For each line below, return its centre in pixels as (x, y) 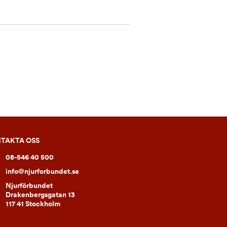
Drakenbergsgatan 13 (40, 195)
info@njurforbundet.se (42, 172)
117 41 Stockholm (33, 204)
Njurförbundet (29, 186)
